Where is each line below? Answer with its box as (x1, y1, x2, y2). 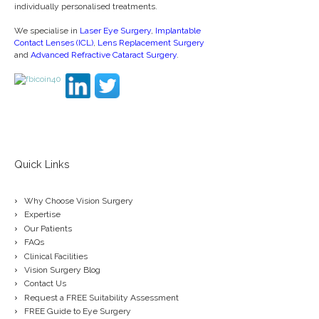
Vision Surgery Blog (24, 264, 101, 275)
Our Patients (24, 223, 73, 234)
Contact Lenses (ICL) (14, 38, 93, 48)
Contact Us (24, 278, 67, 289)
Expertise (24, 209, 61, 220)
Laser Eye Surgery (80, 26, 151, 36)
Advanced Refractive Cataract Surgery (31, 50, 177, 61)
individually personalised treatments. (14, 1, 157, 12)
